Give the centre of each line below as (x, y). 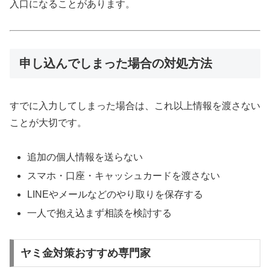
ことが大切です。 (48, 122)
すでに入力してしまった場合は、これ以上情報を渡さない (135, 105)
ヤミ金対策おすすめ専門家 (85, 253)
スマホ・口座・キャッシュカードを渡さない (124, 175)
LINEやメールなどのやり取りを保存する (115, 195)
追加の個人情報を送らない (85, 157)
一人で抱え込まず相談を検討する (100, 213)
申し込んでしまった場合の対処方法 (116, 63)
